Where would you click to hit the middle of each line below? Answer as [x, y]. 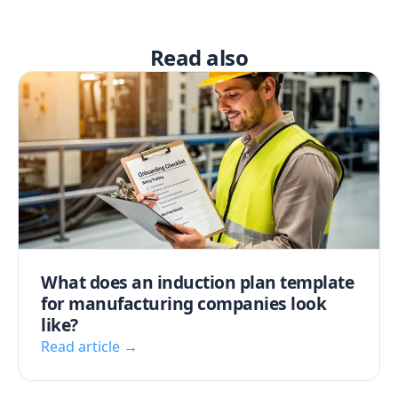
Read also [199, 57]
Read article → [89, 346]
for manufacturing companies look [183, 303]
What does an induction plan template [197, 282]
